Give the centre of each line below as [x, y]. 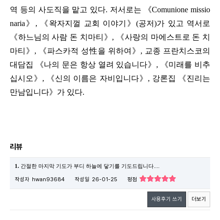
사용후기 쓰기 [167, 199]
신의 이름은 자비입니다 [97, 78]
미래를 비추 [190, 64]
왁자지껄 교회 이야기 [88, 23]
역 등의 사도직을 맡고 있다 [58, 9]
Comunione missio [181, 9]
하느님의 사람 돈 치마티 [61, 37]
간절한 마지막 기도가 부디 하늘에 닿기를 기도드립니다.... [89, 166]
